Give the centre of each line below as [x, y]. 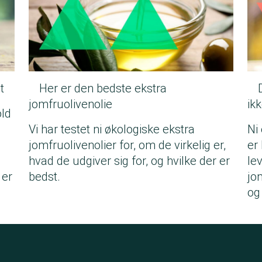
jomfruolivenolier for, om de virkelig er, [127, 145]
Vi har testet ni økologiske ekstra [112, 130]
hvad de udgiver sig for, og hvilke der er [129, 161]
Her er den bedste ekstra [103, 89]
